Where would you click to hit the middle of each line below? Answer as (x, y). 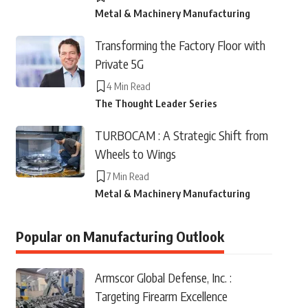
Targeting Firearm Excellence (161, 296)
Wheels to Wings (135, 154)
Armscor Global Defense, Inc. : (163, 277)
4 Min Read (128, 86)
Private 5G (119, 64)
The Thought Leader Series (156, 103)
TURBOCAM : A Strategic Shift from (181, 135)
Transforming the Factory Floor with (180, 45)
